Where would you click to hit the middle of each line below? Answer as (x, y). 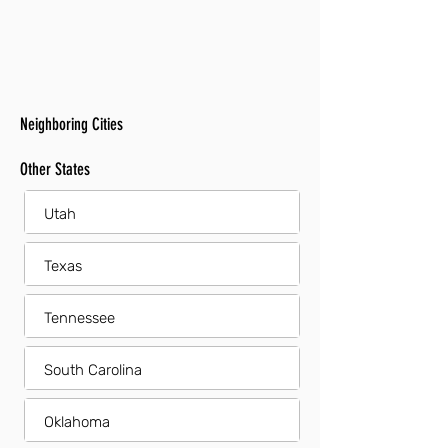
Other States (55, 169)
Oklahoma (77, 422)
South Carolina (93, 370)
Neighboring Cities (71, 124)
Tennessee (79, 318)
